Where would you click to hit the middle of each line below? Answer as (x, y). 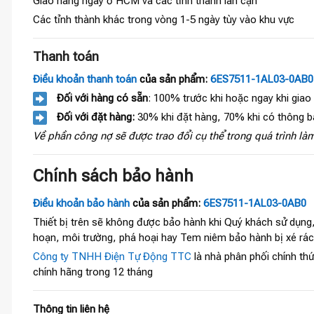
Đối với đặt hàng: (96, 117)
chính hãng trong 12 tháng (93, 272)
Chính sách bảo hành (113, 176)
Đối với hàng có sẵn (102, 98)
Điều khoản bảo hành (81, 204)
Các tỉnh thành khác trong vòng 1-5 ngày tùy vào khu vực (164, 20)
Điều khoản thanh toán (85, 79)
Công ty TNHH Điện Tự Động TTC (112, 257)
